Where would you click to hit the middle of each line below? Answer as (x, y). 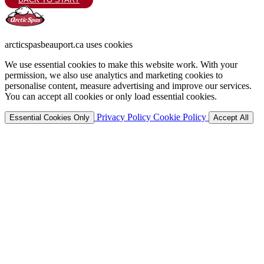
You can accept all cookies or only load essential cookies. (111, 96)
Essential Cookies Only (49, 118)
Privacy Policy (124, 117)
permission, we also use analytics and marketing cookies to (114, 75)
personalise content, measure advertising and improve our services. (128, 86)
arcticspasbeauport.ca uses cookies (69, 44)
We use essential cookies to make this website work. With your (121, 65)
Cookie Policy (181, 117)
